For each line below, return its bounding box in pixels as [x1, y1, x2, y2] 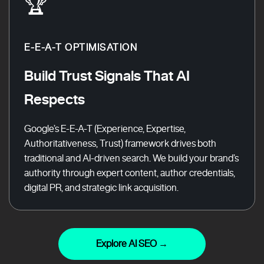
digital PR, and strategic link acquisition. [24, 183, 179, 192]
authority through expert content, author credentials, [24, 168, 235, 177]
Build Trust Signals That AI [24, 68, 190, 82]
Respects [24, 92, 85, 106]
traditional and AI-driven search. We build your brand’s [24, 153, 239, 163]
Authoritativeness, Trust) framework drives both [24, 138, 216, 148]
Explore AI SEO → [96, 239, 168, 248]
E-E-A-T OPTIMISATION [24, 42, 137, 52]
